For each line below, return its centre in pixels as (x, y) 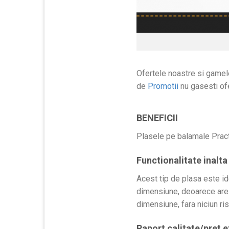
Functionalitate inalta (182, 161)
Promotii (163, 86)
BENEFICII (157, 118)
